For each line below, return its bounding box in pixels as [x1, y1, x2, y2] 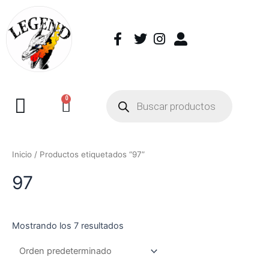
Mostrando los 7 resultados [12, 220, 124, 232]
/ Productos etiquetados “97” [32, 150, 145, 160]
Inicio [12, 150, 32, 160]
